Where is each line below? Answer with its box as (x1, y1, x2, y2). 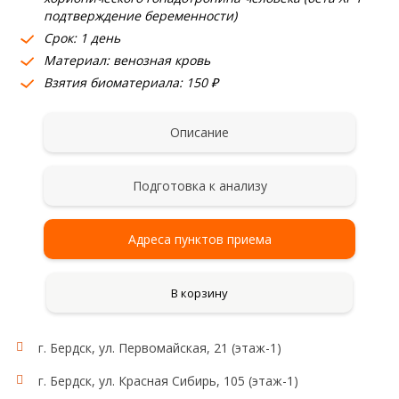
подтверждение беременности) (43, 7, 237, 24)
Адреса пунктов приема (127, 231, 272, 248)
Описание (170, 124, 229, 141)
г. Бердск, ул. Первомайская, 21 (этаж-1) (37, 339, 281, 356)
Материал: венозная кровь (43, 52, 210, 69)
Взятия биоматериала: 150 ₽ (43, 74, 218, 91)
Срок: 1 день (43, 29, 120, 46)
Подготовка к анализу (132, 177, 267, 194)
